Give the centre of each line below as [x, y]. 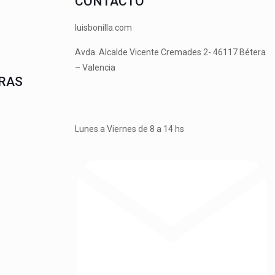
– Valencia [95, 68]
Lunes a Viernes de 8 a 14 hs [130, 129]
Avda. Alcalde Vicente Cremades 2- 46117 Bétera [170, 52]
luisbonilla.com [103, 28]
